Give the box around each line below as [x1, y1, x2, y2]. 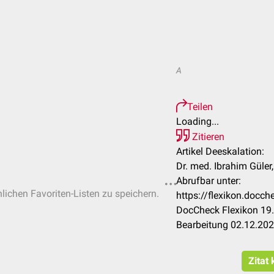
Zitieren [190, 131, 224, 143]
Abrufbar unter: [176, 175, 241, 187]
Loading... [176, 116, 219, 127]
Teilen [187, 101, 213, 113]
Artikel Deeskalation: [176, 146, 264, 157]
